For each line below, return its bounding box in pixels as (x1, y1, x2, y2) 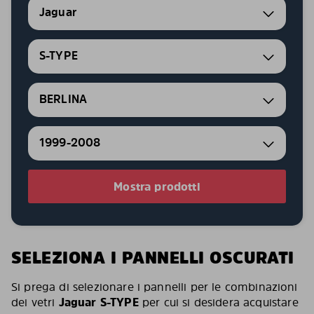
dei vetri (11, 294, 59, 310)
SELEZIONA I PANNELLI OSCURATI (11, 246, 294, 269)
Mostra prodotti (114, 179, 200, 194)
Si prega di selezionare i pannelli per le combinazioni (11, 279, 298, 294)
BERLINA (39, 91, 88, 107)
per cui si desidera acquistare (138, 294, 299, 310)
